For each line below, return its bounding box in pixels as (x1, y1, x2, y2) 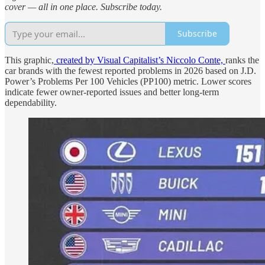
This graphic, (5, 54, 54, 65)
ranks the (225, 54, 259, 65)
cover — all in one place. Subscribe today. (5, 1, 162, 12)
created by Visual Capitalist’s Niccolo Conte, (54, 54, 225, 65)
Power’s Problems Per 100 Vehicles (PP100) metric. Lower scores (5, 76, 251, 86)
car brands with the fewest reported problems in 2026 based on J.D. (5, 65, 256, 76)
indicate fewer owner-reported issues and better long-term (5, 86, 219, 97)
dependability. (5, 97, 57, 108)
